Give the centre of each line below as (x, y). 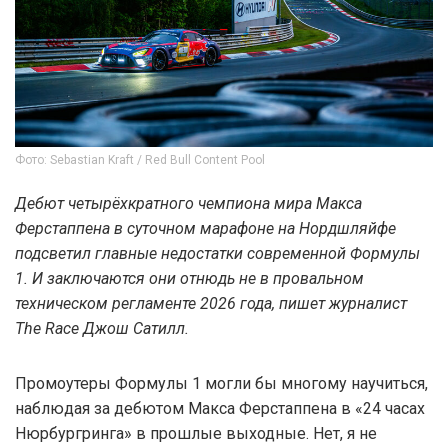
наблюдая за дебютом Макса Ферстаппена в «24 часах (220, 408)
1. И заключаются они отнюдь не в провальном (189, 278)
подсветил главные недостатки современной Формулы (217, 253)
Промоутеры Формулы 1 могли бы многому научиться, (221, 383)
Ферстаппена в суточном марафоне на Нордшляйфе (205, 228)
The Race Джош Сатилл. (102, 328)
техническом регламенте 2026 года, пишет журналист (211, 303)
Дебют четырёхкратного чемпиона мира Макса (188, 203)
